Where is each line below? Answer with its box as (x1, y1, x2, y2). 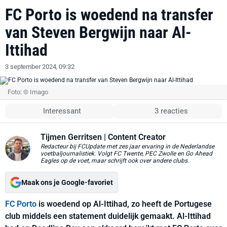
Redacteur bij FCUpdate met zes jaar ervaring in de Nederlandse (41, 143, 214, 150)
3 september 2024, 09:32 (5, 63, 74, 70)
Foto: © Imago (8, 88, 48, 96)
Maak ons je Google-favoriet (21, 178, 113, 186)
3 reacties (154, 106, 188, 116)
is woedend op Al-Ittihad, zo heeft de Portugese (36, 199, 212, 209)
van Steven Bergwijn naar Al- (5, 23, 192, 42)
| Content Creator (102, 132, 166, 142)
